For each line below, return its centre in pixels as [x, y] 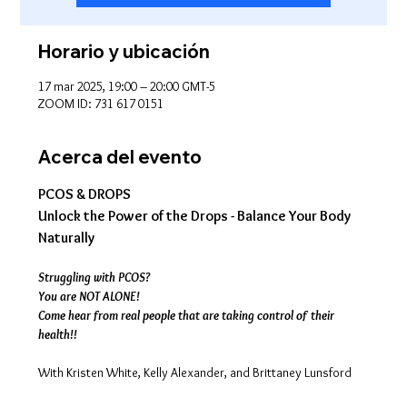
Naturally [67, 238]
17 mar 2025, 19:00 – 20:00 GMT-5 [127, 86]
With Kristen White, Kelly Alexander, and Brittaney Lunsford [195, 372]
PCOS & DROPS [85, 194]
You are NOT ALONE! [89, 296]
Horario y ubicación [124, 51]
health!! [58, 334]
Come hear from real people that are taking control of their [188, 315]
